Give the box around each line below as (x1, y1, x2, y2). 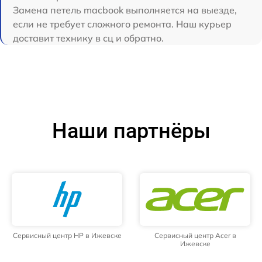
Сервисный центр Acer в (154, 230, 236, 240)
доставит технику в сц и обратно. (13, 32, 164, 44)
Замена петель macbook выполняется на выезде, (13, 4, 237, 16)
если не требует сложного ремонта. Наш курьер (13, 18, 232, 30)
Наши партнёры (51, 118, 211, 143)
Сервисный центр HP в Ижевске (12, 230, 122, 240)
